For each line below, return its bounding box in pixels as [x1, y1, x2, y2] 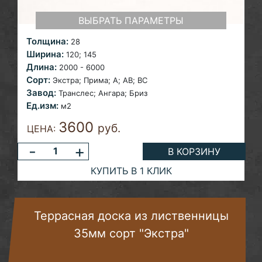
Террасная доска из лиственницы [34, 209, 229, 223]
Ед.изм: [26, 100, 58, 112]
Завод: [26, 87, 56, 99]
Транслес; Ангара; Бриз [58, 88, 147, 98]
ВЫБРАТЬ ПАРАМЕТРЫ [78, 15, 184, 27]
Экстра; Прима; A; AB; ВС [53, 75, 147, 85]
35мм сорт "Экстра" [74, 226, 189, 241]
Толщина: [26, 36, 68, 47]
